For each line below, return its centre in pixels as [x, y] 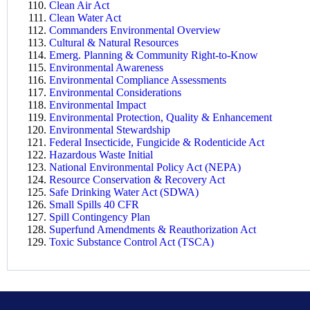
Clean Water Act [85, 17]
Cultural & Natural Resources [114, 42]
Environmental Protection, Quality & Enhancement [161, 117]
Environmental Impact [98, 104]
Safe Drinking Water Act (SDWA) [124, 192]
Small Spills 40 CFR [94, 204]
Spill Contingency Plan [100, 217]
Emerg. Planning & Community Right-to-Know [154, 55]
